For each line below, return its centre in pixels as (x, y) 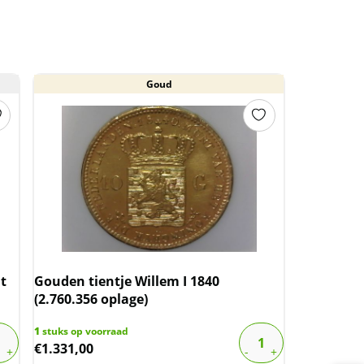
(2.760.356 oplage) (91, 299)
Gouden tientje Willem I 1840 (127, 281)
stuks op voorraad (84, 331)
